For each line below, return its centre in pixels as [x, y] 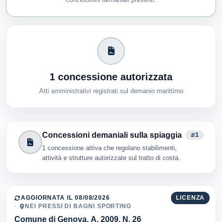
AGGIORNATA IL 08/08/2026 [65, 197]
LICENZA [190, 197]
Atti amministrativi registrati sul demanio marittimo [111, 91]
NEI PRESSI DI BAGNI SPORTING [78, 206]
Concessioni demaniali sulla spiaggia [112, 135]
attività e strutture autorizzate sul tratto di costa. [111, 158]
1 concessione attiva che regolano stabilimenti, [110, 148]
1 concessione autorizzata [111, 77]
